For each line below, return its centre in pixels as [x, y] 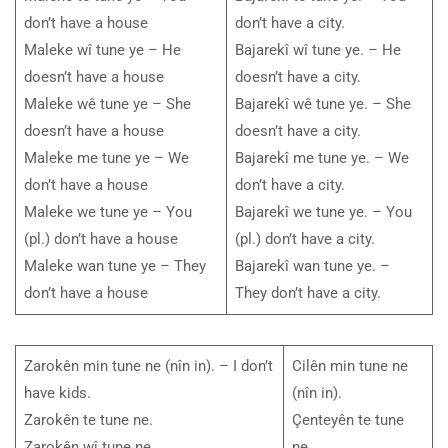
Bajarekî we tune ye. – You [323, 212]
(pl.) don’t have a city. [304, 239]
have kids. [57, 393]
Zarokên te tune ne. [88, 420]
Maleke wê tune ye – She [107, 104]
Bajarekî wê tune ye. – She [322, 104]
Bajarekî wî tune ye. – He [317, 50]
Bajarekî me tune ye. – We [321, 158]
